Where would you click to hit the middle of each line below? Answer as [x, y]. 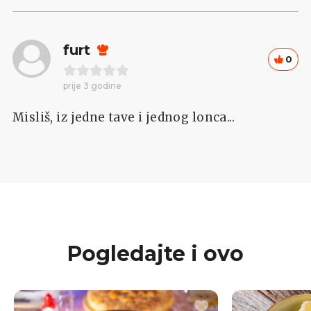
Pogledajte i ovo [155, 253]
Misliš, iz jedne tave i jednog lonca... [124, 117]
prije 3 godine [92, 85]
